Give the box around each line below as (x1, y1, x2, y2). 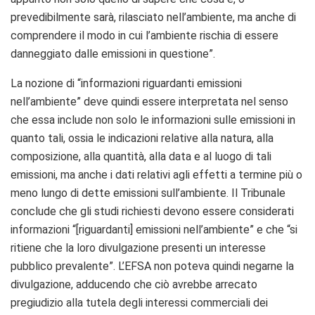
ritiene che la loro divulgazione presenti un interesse (11, 240, 266, 255)
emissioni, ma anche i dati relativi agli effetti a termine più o (11, 167, 302, 181)
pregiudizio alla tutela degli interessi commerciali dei (11, 295, 268, 309)
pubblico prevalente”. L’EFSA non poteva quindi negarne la (11, 259, 294, 273)
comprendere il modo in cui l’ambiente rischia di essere (11, 28, 278, 42)
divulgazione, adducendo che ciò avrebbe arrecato (11, 277, 257, 291)
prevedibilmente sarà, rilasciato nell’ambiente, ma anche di (11, 10, 296, 24)
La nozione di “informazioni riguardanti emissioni (11, 76, 242, 90)
